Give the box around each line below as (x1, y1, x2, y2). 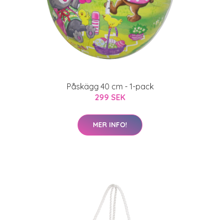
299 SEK (95, 92, 125, 102)
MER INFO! (93, 120, 127, 129)
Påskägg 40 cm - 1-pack (66, 82, 154, 91)
